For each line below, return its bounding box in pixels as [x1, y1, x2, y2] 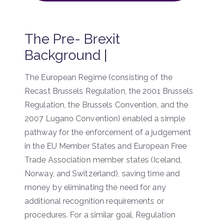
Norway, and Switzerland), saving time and [25, 168, 180, 178]
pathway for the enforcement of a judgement [25, 127, 192, 137]
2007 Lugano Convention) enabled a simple [25, 113, 186, 123]
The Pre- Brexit [25, 30, 120, 47]
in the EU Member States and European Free [25, 141, 187, 151]
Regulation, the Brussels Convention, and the [25, 100, 189, 110]
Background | [25, 47, 107, 63]
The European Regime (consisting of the [25, 72, 172, 82]
